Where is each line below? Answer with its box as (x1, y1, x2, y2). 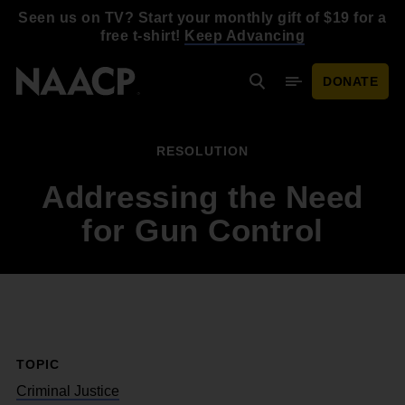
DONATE (323, 74, 378, 89)
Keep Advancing (184, 28, 305, 43)
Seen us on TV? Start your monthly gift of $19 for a (18, 10, 387, 25)
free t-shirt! (100, 28, 184, 43)
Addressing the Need (42, 179, 363, 214)
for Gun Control (81, 212, 324, 248)
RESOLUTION (156, 144, 249, 158)
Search (257, 80, 309, 99)
